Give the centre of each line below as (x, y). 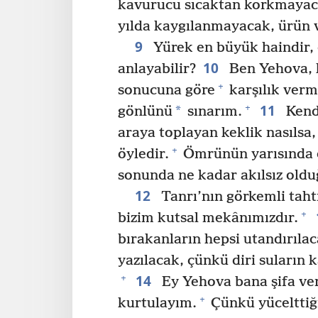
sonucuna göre (166, 90)
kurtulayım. (157, 303)
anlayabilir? (157, 69)
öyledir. (143, 154)
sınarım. (213, 111)
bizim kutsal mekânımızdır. (208, 218)
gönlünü (145, 111)
